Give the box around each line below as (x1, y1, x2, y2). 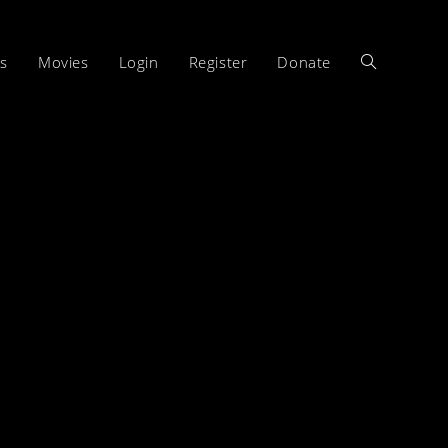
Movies (37, 52, 89, 72)
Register (188, 52, 248, 72)
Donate (277, 52, 331, 72)
